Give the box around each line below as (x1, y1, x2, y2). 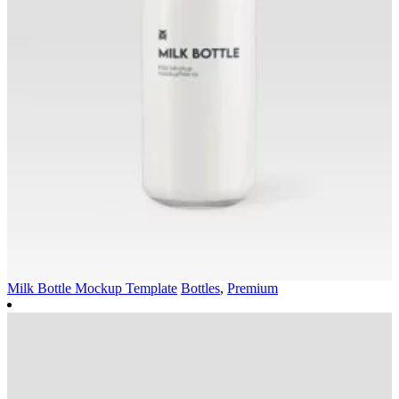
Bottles (181, 280, 220, 296)
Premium (227, 280, 278, 296)
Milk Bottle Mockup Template (7, 280, 177, 296)
